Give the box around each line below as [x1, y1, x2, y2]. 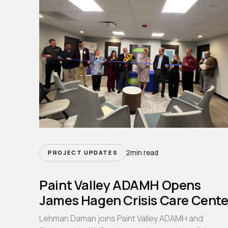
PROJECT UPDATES [48, 149, 118, 157]
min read [130, 148, 159, 158]
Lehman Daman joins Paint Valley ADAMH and [39, 213, 204, 224]
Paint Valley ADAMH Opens [39, 176, 201, 194]
